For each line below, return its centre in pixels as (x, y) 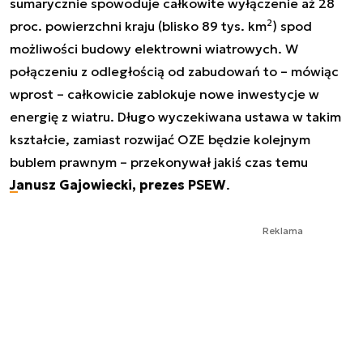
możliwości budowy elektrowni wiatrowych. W (154, 48)
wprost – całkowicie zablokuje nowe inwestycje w (164, 94)
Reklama (283, 230)
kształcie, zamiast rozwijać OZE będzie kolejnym (160, 139)
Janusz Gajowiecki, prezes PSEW (118, 184)
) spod (292, 26)
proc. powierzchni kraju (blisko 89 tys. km (138, 26)
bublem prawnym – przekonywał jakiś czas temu (159, 162)
